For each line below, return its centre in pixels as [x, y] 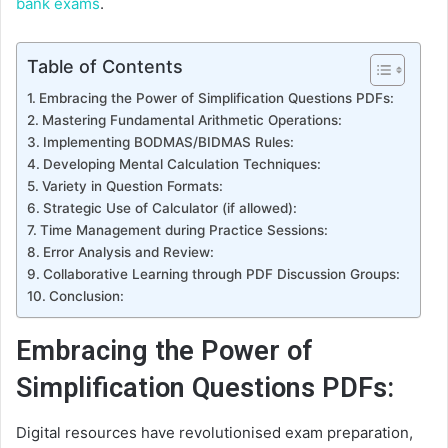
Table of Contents [105, 66]
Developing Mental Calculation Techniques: [181, 163]
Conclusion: [86, 295]
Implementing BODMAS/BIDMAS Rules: [168, 141]
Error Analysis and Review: [128, 251]
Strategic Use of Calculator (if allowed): [169, 207]
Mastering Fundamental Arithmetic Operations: [191, 119]
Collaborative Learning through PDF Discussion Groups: [221, 273]
